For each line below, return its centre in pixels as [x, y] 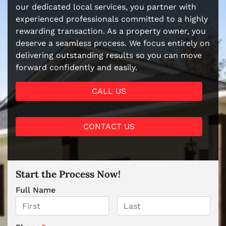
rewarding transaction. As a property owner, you [111, 31]
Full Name [36, 190]
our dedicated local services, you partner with [106, 7]
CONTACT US [109, 126]
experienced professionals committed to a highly [112, 19]
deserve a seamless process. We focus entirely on [113, 43]
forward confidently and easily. [76, 67]
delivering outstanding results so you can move [109, 55]
